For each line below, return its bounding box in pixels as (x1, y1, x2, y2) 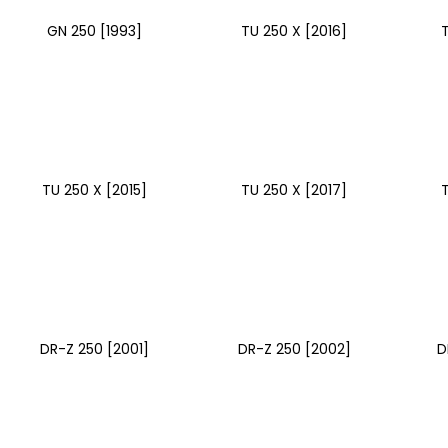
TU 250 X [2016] (241, 20, 348, 41)
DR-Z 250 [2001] (40, 338, 150, 359)
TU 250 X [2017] (241, 179, 348, 200)
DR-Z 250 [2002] (237, 338, 351, 359)
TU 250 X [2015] (42, 179, 148, 200)
